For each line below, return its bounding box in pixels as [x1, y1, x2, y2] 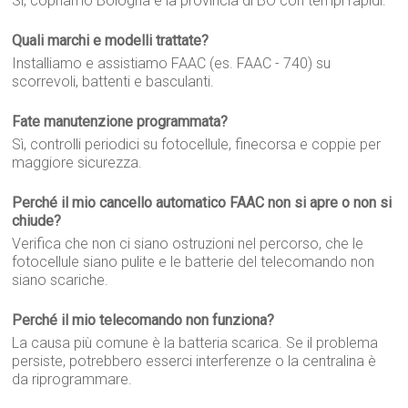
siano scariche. [12, 271, 109, 289]
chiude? [12, 212, 62, 229]
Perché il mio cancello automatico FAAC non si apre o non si [12, 194, 393, 211]
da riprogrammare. [12, 371, 133, 388]
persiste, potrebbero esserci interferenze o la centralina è [12, 352, 377, 370]
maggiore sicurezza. [12, 154, 143, 171]
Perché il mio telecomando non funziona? [12, 311, 275, 329]
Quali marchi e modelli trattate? [12, 32, 209, 49]
